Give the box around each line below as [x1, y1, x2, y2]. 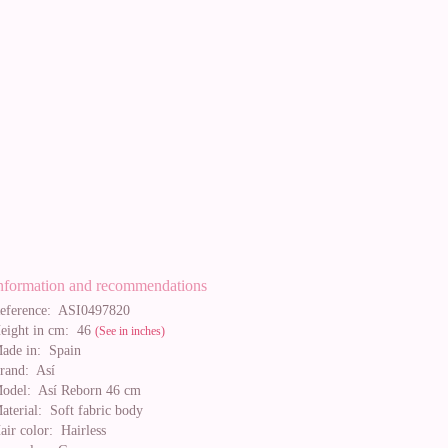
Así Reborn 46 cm [31, 383, 141, 398]
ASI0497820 [51, 303, 130, 318]
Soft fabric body [42, 403, 143, 418]
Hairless [53, 423, 106, 438]
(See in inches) [95, 324, 165, 338]
